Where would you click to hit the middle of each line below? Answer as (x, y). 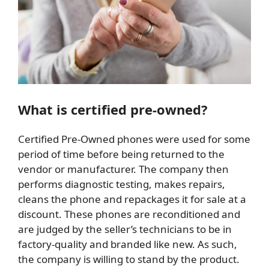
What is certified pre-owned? (115, 109)
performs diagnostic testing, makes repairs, (122, 184)
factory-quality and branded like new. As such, (128, 244)
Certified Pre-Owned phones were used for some (134, 139)
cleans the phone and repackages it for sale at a (132, 199)
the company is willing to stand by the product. (129, 259)
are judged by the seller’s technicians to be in (125, 229)
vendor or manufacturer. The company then (123, 169)
